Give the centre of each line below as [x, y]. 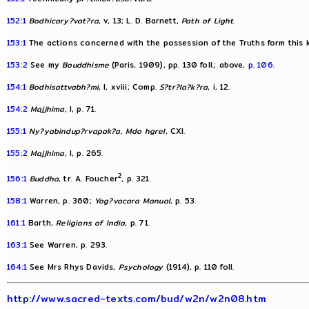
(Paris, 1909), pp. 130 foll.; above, [179, 65]
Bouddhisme [86, 65]
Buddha [44, 178]
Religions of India [91, 222]
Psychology [141, 267]
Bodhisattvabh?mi [64, 87]
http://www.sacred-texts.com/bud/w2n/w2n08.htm [137, 298]
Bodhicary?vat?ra [64, 21]
